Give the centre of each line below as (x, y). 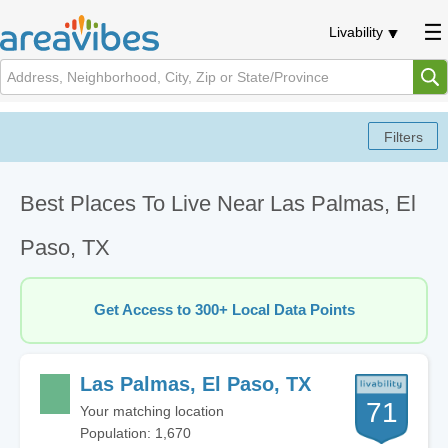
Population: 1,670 (135, 433)
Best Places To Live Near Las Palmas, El (218, 203)
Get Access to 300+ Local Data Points (224, 310)
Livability (356, 32)
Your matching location (152, 411)
